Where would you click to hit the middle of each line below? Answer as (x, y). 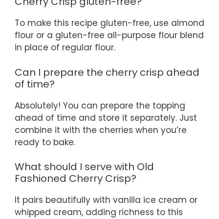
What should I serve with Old (84, 167)
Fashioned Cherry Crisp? (76, 179)
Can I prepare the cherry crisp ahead (107, 72)
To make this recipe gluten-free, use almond (109, 23)
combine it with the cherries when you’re (101, 130)
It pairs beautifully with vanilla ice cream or (106, 200)
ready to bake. (45, 142)
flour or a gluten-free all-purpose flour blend (109, 35)
